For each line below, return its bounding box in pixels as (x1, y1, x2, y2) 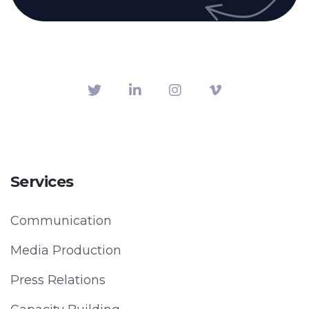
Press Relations (10, 272, 106, 288)
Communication (10, 213, 112, 229)
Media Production (10, 243, 121, 259)
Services (10, 172, 74, 192)
